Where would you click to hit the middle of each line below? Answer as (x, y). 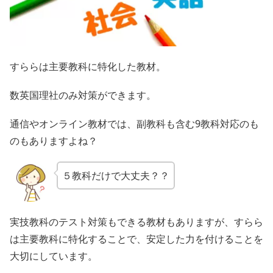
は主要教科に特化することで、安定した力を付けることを (136, 239)
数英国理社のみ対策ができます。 (83, 95)
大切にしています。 (54, 256)
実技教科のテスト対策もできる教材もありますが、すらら (136, 222)
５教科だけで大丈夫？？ (115, 175)
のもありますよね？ (54, 141)
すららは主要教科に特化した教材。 (88, 66)
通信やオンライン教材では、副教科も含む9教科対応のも (134, 124)
